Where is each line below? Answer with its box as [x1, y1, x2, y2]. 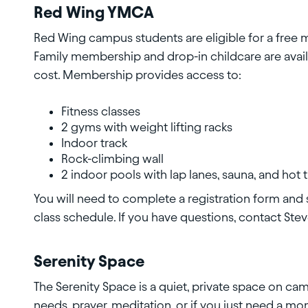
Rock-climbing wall [61, 152, 164, 166]
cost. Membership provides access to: [34, 68, 241, 82]
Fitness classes [61, 104, 140, 118]
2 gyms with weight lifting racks [61, 120, 232, 134]
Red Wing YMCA [34, 3, 154, 22]
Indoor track [61, 136, 127, 150]
